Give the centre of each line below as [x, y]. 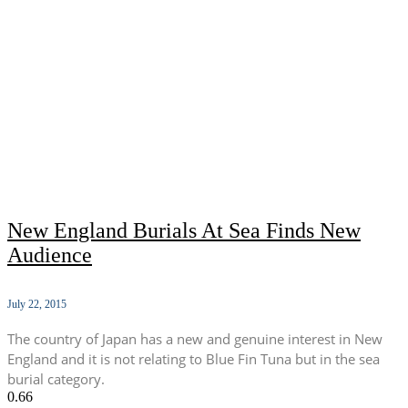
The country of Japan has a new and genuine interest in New [195, 338]
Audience [50, 255]
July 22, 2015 [37, 304]
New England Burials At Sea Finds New [184, 230]
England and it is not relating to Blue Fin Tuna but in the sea [194, 358]
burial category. [56, 378]
